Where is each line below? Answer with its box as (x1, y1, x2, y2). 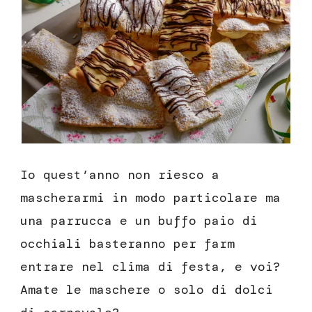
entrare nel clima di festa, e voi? (20, 258, 281, 276)
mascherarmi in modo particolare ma (20, 189, 281, 207)
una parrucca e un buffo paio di (20, 212, 258, 230)
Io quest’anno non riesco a (20, 166, 219, 184)
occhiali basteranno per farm (20, 235, 235, 253)
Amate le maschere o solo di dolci (20, 281, 273, 299)
